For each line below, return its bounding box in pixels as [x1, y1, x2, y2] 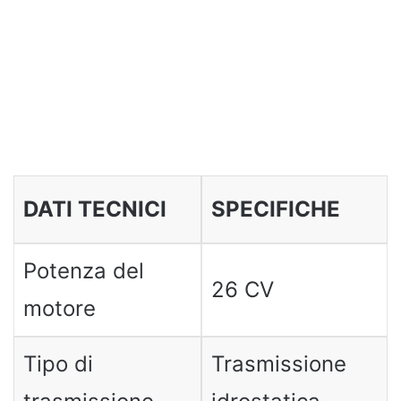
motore [22, 294, 96, 321]
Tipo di [22, 350, 93, 377]
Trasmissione [210, 350, 346, 377]
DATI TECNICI [22, 195, 166, 222]
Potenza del [22, 257, 144, 284]
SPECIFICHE [210, 195, 340, 222]
